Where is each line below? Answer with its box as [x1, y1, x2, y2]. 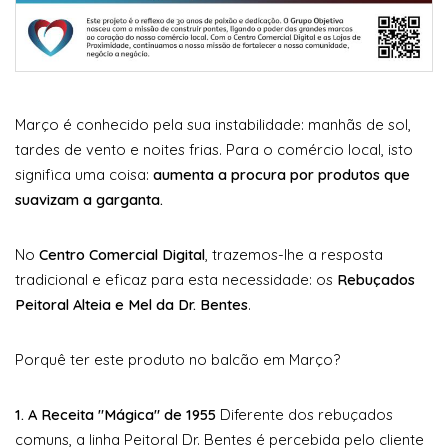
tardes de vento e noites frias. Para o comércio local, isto [15, 139, 413, 159]
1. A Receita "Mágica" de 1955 [15, 404, 216, 424]
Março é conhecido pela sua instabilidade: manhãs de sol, [15, 114, 411, 134]
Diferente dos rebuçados [216, 404, 393, 424]
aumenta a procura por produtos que [153, 164, 410, 184]
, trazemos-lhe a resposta [205, 244, 383, 264]
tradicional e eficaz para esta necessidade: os [15, 269, 337, 289]
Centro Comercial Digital [39, 244, 205, 264]
